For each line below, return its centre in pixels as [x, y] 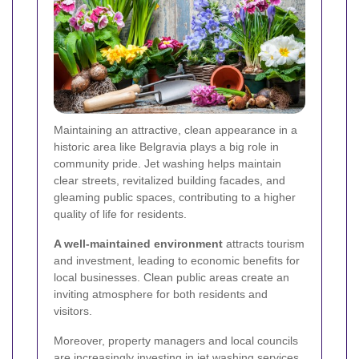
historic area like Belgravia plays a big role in [166, 146]
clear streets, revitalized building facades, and [169, 180]
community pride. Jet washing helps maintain [167, 163]
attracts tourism [264, 243]
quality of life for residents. [120, 214]
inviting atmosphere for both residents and [161, 294]
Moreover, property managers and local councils [176, 340]
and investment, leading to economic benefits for [177, 260]
